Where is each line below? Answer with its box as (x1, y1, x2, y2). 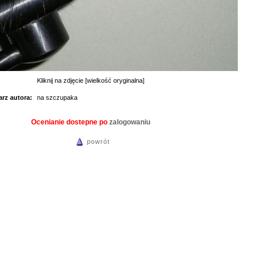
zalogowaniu (109, 118, 150, 126)
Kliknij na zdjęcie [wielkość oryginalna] (37, 77, 144, 84)
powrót (86, 138, 110, 146)
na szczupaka (36, 94, 77, 101)
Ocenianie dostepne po (31, 118, 109, 126)
